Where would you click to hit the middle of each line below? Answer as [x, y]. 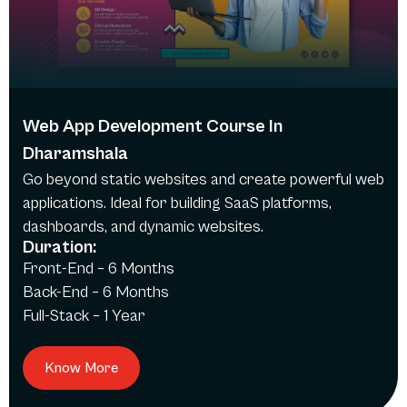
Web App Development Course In [153, 126]
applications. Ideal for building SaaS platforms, [177, 203]
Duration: [60, 247]
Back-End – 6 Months [96, 292]
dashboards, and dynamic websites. [143, 226]
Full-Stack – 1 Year [84, 315]
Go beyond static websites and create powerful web [203, 179]
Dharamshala [75, 154]
